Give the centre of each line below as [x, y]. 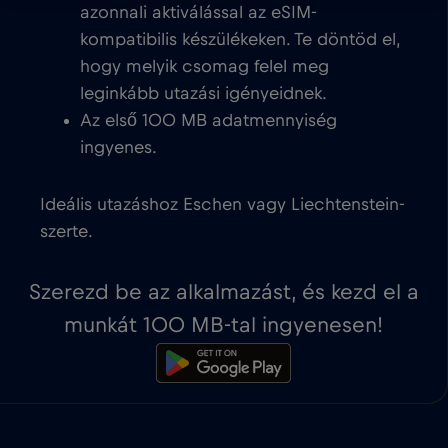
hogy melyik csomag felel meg [204, 67]
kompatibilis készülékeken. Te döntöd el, [240, 40]
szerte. [66, 232]
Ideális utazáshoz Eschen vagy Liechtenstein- [222, 205]
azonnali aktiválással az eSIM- [198, 13]
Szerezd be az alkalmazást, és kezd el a [223, 292]
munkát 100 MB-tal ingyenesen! [223, 325]
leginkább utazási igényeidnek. [203, 94]
